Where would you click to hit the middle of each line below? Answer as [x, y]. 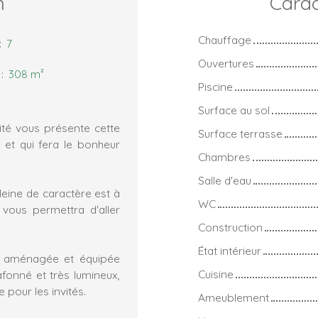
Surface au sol [234, 110]
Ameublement [234, 298]
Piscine [215, 87]
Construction [230, 227]
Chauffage [225, 40]
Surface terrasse [240, 134]
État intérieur [230, 251]
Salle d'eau [225, 181]
